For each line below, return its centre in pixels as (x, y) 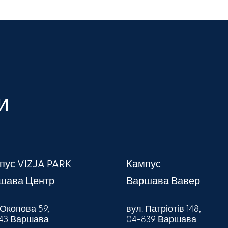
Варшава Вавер (163, 182)
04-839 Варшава (161, 220)
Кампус (143, 165)
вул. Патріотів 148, (163, 210)
